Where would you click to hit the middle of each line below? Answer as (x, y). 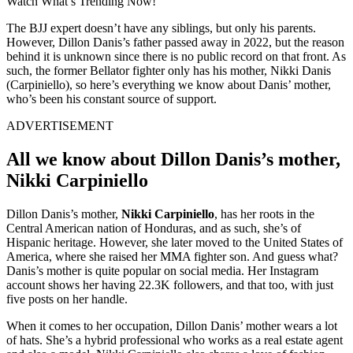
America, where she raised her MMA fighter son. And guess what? (172, 256)
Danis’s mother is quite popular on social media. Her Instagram (162, 270)
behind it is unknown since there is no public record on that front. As (176, 56)
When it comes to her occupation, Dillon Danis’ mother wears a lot (172, 325)
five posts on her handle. (67, 299)
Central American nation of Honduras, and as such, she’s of (154, 228)
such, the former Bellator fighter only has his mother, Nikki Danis (169, 70)
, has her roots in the (264, 214)
